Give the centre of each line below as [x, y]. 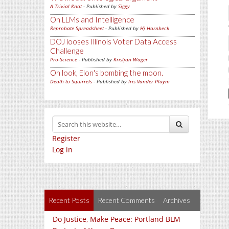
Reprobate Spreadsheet [77, 28]
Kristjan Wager [131, 59]
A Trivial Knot [66, 6]
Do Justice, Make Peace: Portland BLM [117, 219]
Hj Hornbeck [155, 28]
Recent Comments [126, 200]
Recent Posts [69, 200]
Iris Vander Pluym [149, 81]
